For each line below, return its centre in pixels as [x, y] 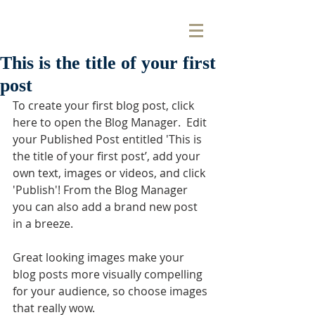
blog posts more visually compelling [109, 274]
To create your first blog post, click [105, 105]
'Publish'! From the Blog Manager [102, 190]
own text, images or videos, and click [110, 173]
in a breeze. [44, 224]
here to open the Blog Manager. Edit [111, 122]
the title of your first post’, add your [108, 156]
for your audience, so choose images [111, 291]
